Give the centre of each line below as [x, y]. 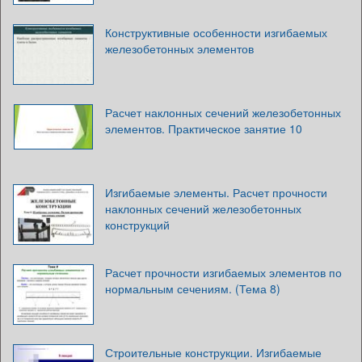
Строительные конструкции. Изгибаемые [213, 352]
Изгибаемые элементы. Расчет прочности [216, 192]
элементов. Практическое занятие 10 [204, 128]
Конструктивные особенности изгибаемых [216, 32]
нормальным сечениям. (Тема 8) [193, 288]
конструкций [137, 224]
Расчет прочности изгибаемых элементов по [223, 272]
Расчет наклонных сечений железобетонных [223, 112]
